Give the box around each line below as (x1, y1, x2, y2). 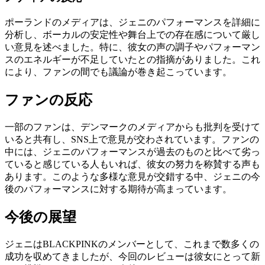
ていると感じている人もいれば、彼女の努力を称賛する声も (5, 159, 260, 169)
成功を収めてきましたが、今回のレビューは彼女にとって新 (5, 251, 260, 261)
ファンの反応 (5, 92, 92, 108)
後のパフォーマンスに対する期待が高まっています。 (5, 183, 232, 194)
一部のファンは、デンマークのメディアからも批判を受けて (5, 121, 260, 132)
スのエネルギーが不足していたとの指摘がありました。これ (5, 54, 260, 64)
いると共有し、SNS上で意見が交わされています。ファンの (5, 134, 259, 144)
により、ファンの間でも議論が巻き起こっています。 (5, 66, 232, 77)
